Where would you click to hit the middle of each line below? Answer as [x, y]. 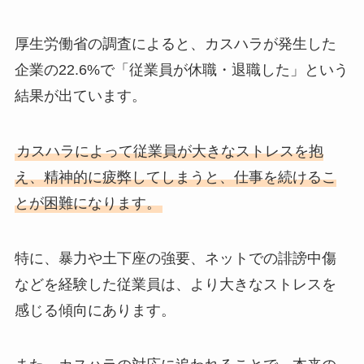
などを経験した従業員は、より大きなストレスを [175, 284]
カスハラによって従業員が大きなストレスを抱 [169, 151]
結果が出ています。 [80, 95]
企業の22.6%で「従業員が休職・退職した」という [181, 69]
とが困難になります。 [87, 203]
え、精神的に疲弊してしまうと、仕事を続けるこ [175, 177]
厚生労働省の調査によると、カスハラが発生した [175, 43]
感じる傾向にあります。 [95, 310]
